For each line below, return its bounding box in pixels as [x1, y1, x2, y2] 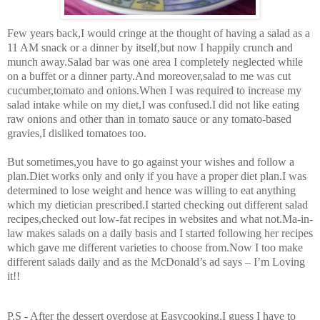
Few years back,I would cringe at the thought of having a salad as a [7, 26, 310, 39]
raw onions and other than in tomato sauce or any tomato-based [7, 112, 291, 125]
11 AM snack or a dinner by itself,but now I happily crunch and [7, 41, 293, 54]
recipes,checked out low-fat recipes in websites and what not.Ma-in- [7, 212, 313, 225]
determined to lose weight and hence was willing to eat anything [7, 184, 296, 196]
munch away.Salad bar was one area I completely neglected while [7, 55, 303, 68]
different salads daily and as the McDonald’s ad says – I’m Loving [7, 255, 305, 268]
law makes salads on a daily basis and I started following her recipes [7, 226, 313, 239]
